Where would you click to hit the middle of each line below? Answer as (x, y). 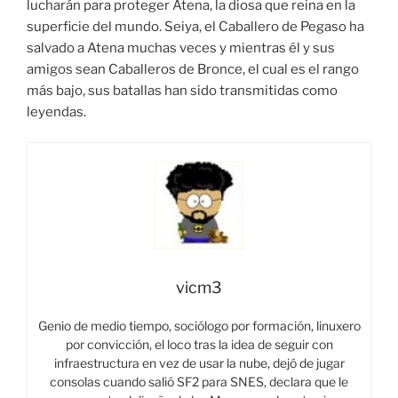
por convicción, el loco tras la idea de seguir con (199, 345)
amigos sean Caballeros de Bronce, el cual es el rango (193, 69)
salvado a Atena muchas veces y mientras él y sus (181, 48)
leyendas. (56, 111)
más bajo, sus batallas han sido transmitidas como (182, 90)
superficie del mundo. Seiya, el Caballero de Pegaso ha (195, 26)
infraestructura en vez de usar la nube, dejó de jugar (199, 363)
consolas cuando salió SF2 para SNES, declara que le (199, 382)
